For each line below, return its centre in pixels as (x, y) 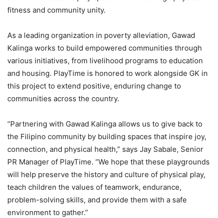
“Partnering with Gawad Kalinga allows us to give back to (105, 124)
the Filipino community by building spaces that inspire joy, (107, 136)
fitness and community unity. (56, 10)
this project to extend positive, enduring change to (94, 86)
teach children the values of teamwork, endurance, (94, 187)
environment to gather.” (48, 212)
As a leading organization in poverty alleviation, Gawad (101, 35)
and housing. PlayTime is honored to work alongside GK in (108, 73)
